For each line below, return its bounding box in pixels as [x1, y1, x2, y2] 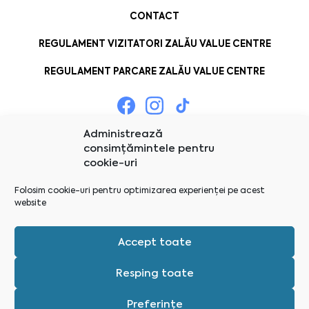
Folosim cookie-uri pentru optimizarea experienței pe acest [14, 185, 265, 196]
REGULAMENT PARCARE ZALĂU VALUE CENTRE [44, 64, 265, 78]
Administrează [83, 127, 163, 141]
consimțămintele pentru [83, 141, 215, 155]
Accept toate [117, 235, 192, 249]
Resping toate [115, 266, 194, 280]
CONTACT [130, 9, 179, 23]
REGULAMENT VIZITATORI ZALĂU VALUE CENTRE [38, 37, 271, 50]
